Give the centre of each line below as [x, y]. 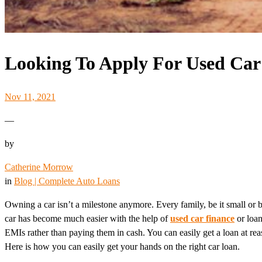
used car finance [202, 218]
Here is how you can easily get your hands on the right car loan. [122, 246]
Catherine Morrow [39, 167]
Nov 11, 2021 [30, 96]
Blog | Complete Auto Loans [67, 181]
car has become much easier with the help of [87, 218]
